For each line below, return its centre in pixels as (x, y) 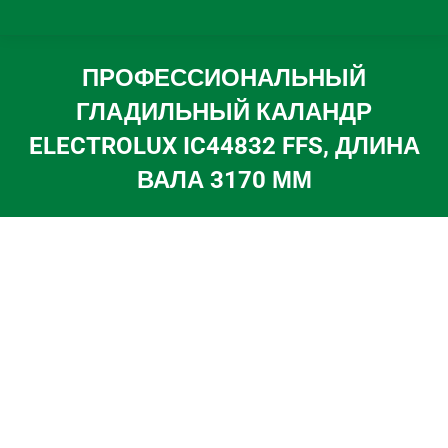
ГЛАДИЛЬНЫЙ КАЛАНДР (224, 112)
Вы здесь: (268, 212)
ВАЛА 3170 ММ (224, 180)
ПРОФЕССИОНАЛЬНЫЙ (224, 78)
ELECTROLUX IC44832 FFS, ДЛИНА (224, 146)
